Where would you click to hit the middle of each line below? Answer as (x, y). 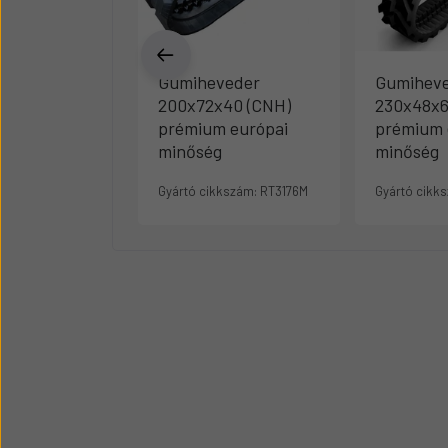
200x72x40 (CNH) (224, 105)
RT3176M (282, 191)
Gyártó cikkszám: (207, 191)
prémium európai (223, 128)
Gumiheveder (209, 82)
